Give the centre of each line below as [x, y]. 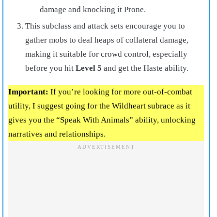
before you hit [50, 68]
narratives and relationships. [57, 134]
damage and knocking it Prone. [93, 10]
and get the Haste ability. [145, 68]
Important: [28, 92]
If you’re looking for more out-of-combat [120, 92]
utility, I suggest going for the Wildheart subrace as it [99, 106]
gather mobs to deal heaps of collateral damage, [107, 40]
